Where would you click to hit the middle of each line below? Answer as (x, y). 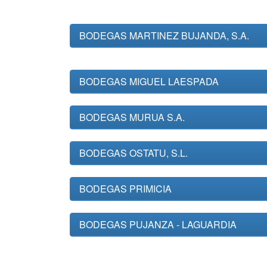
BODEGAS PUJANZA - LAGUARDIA (158, 224)
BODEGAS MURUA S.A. (132, 117)
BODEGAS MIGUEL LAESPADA (149, 81)
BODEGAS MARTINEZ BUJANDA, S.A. (164, 35)
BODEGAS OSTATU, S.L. (133, 153)
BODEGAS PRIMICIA (125, 189)
